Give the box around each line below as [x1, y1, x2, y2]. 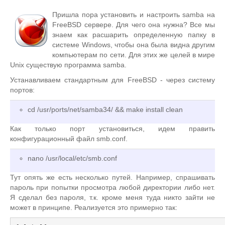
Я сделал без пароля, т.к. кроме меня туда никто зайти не [10, 193, 215, 201]
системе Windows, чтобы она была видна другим [52, 41, 215, 49]
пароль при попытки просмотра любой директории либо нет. [10, 183, 215, 191]
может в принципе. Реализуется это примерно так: [10, 203, 177, 211]
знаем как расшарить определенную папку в [52, 31, 215, 39]
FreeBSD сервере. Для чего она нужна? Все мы [52, 21, 215, 29]
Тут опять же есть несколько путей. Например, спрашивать [10, 173, 215, 181]
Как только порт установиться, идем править [10, 125, 215, 133]
